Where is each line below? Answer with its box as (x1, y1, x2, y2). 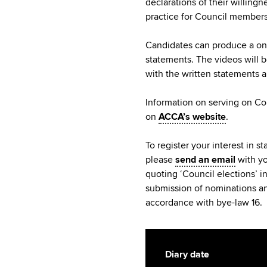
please (145, 153, 175, 166)
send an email (175, 153, 235, 166)
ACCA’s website (159, 110, 226, 123)
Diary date (165, 248, 209, 260)
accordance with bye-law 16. (145, 196, 262, 209)
